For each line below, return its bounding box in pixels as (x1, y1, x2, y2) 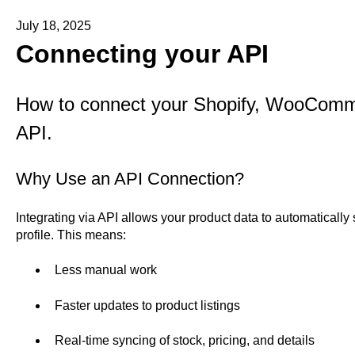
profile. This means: (15, 228, 126, 242)
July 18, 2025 (15, 18, 91, 32)
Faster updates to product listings (54, 298, 240, 312)
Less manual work (54, 263, 157, 277)
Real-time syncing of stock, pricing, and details (54, 334, 315, 348)
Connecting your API (15, 39, 269, 68)
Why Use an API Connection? (15, 168, 244, 189)
